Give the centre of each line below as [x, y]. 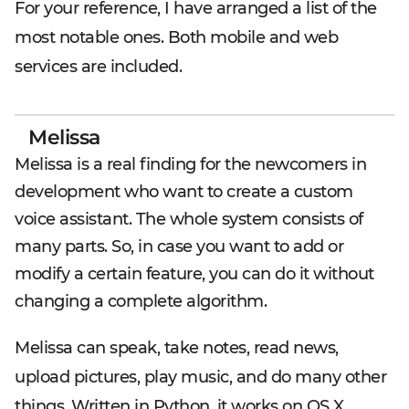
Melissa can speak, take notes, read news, [177, 347]
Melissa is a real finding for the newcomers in [190, 164]
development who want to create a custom [184, 191]
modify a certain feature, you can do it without [194, 273]
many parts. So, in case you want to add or [179, 246]
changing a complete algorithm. [141, 301]
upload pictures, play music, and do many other [200, 377]
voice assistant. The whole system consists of [189, 219]
